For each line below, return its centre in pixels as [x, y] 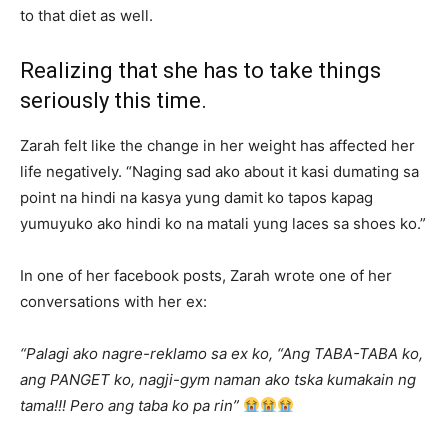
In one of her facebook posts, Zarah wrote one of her [206, 275]
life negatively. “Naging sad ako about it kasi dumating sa [219, 171]
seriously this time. [113, 100]
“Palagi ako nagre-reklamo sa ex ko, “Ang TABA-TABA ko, [221, 353]
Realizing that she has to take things [200, 70]
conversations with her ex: [113, 301]
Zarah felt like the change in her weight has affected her [217, 145]
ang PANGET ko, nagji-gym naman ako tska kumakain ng [218, 379]
